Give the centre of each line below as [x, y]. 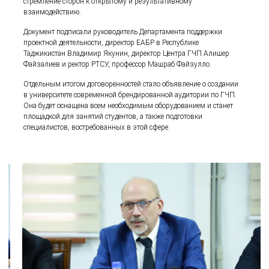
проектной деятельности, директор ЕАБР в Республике [111, 42]
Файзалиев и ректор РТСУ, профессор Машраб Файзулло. [118, 64]
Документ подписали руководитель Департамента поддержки [123, 32]
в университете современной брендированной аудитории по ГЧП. [130, 95]
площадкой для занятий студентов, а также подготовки [113, 116]
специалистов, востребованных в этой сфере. [97, 127]
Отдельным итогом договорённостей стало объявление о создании [131, 84]
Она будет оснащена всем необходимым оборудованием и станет [128, 105]
